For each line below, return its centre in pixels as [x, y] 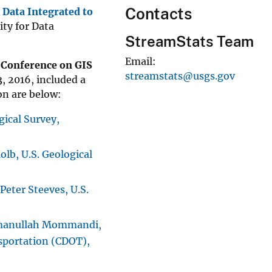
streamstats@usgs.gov [180, 76]
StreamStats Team [189, 41]
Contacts [158, 13]
